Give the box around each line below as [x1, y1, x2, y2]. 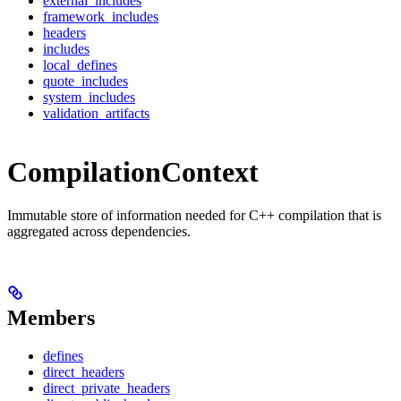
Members [7, 306, 95, 330]
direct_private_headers [43, 380, 170, 397]
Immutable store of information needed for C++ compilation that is [7, 208, 381, 224]
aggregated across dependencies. [7, 224, 191, 240]
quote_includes [43, 73, 128, 90]
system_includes [43, 90, 135, 106]
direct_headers [43, 364, 124, 380]
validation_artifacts [43, 106, 149, 122]
